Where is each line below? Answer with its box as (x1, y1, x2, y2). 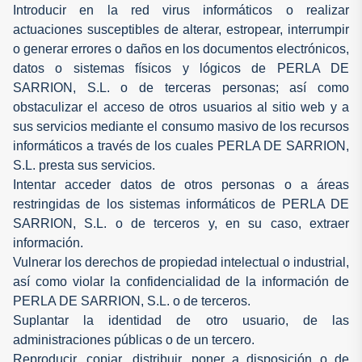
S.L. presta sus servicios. (13, 158, 155, 172)
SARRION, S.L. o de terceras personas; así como (13, 80, 349, 95)
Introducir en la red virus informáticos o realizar (13, 2, 349, 17)
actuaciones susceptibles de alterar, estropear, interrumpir (13, 22, 349, 36)
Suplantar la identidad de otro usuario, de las (13, 313, 349, 327)
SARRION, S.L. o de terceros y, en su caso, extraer (13, 216, 349, 230)
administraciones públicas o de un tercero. (13, 332, 255, 347)
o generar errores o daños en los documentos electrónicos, (13, 41, 349, 56)
